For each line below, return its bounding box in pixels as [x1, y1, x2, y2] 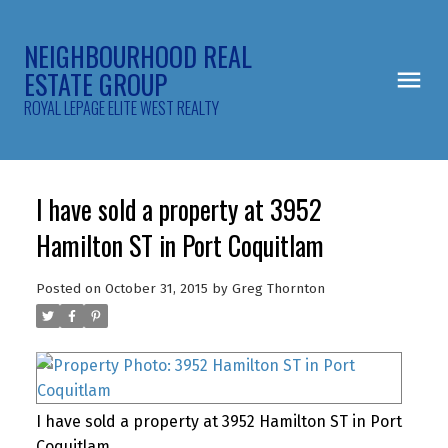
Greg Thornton [231, 280, 325, 297]
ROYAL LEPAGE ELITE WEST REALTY [24, 95, 219, 120]
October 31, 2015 [104, 280, 208, 297]
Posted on [35, 280, 105, 297]
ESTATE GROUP [24, 65, 167, 104]
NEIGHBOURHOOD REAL [24, 37, 252, 76]
